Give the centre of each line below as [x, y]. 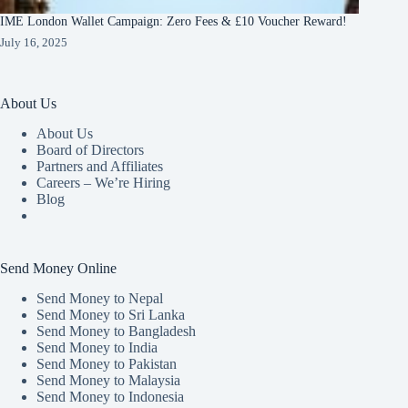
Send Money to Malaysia [108, 380]
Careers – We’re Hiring [103, 183]
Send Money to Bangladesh [116, 331]
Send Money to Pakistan [107, 364]
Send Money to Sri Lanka [111, 315]
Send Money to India [97, 347]
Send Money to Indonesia [110, 397]
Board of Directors [90, 150]
